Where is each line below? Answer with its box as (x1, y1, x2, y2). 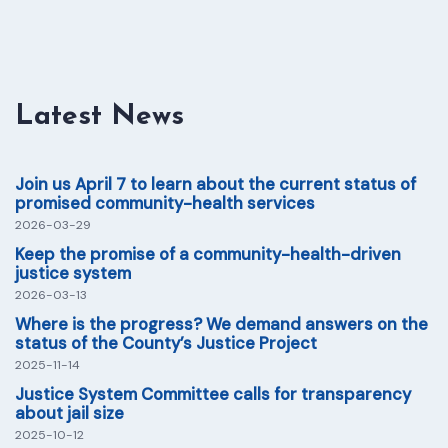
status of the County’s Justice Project (15, 332, 317, 354)
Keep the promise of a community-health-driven (15, 243, 401, 265)
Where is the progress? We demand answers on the (15, 313, 428, 335)
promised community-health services (15, 192, 315, 214)
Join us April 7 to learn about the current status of (15, 173, 416, 195)
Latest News (15, 102, 184, 131)
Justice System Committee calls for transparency (15, 384, 411, 406)
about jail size (15, 403, 124, 425)
